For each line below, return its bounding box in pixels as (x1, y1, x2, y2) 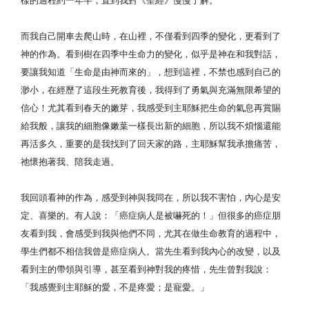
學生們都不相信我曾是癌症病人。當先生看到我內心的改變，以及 (21, 246, 281, 257)
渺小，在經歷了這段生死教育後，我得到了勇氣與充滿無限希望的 (21, 85, 281, 95)
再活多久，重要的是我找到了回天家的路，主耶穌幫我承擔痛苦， (21, 139, 281, 149)
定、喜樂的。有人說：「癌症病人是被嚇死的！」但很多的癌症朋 (21, 210, 281, 221)
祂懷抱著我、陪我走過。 (21, 157, 119, 167)
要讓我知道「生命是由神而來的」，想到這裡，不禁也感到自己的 (21, 67, 281, 77)
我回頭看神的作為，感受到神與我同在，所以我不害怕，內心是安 (21, 192, 281, 203)
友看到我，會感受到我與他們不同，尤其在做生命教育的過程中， (21, 228, 281, 239)
